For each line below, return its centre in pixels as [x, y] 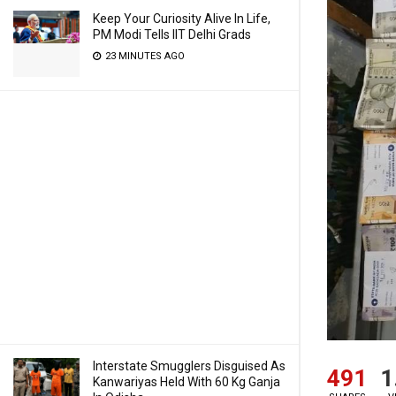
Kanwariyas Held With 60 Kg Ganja [187, 382]
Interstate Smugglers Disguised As [189, 366]
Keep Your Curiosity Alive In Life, [182, 19]
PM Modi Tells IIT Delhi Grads [172, 34]
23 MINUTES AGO [144, 56]
